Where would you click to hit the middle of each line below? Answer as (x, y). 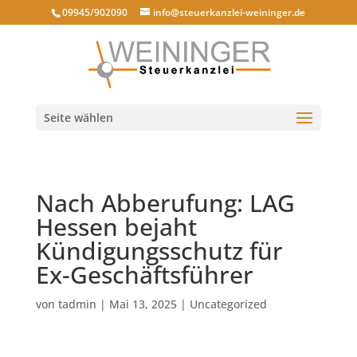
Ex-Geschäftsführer (144, 275)
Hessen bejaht (116, 227)
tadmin (77, 304)
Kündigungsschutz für (159, 251)
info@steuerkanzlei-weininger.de (229, 12)
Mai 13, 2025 (143, 304)
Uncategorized (228, 304)
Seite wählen (78, 118)
